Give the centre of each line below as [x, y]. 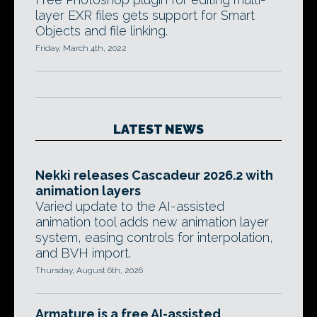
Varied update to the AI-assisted [130, 206]
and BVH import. [83, 253]
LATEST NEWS [158, 129]
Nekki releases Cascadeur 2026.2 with [154, 175]
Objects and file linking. [102, 31]
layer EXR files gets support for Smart [145, 15]
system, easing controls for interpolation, [154, 237]
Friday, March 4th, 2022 [81, 48]
